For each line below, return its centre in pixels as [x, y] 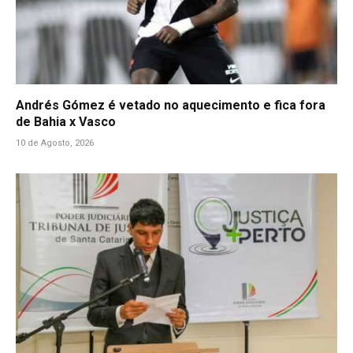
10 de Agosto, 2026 [55, 143]
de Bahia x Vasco [66, 121]
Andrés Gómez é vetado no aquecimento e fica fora [171, 105]
